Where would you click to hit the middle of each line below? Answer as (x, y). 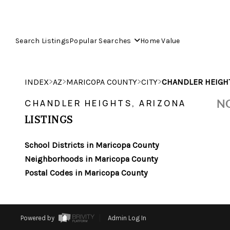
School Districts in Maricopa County (92, 145)
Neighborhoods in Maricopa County (91, 159)
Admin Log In (127, 218)
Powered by (38, 218)
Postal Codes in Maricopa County (86, 173)
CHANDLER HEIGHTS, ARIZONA (106, 103)
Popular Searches (100, 41)
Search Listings (43, 41)
